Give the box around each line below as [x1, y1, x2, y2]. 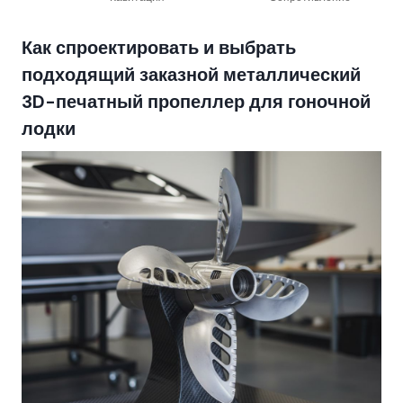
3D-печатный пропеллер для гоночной [22, 89, 371, 113]
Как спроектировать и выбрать [22, 35, 296, 59]
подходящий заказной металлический [22, 62, 361, 86]
